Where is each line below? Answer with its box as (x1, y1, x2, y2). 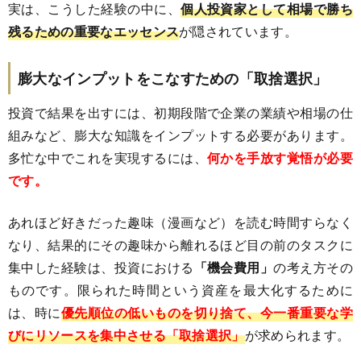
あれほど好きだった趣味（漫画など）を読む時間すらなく (8, 212, 353, 231)
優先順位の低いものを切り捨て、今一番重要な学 (60, 302, 353, 322)
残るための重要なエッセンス (8, 21, 180, 40)
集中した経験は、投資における (8, 257, 194, 276)
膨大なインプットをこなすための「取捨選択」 (18, 67, 328, 89)
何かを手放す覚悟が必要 (207, 147, 353, 167)
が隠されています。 (179, 21, 298, 40)
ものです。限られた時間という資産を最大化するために (8, 280, 353, 299)
